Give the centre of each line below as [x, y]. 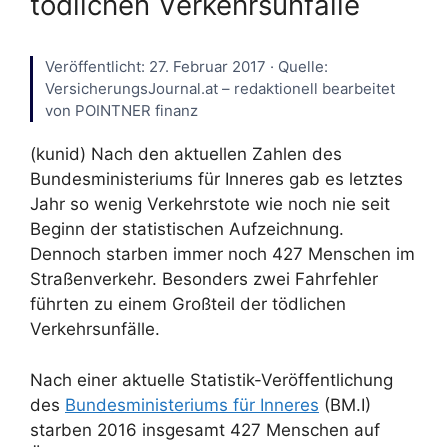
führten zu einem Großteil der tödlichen [188, 304]
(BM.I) [345, 404]
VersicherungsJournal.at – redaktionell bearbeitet [220, 89]
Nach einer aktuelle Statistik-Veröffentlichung [211, 379]
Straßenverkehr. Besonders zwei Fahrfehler [204, 279]
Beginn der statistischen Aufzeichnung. [187, 229]
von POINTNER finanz [121, 111]
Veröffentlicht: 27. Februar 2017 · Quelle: [186, 67]
